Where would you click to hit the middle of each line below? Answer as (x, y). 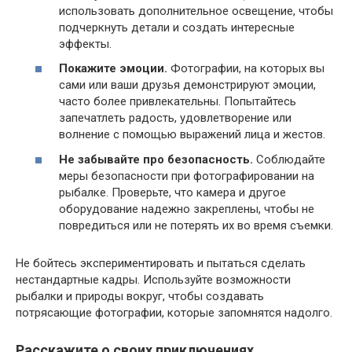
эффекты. (85, 44)
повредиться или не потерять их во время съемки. (196, 225)
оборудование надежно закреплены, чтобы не (187, 209)
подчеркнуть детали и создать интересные (177, 27)
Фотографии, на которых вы (246, 69)
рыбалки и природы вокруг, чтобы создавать (140, 296)
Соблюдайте (289, 159)
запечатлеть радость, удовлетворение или (175, 118)
